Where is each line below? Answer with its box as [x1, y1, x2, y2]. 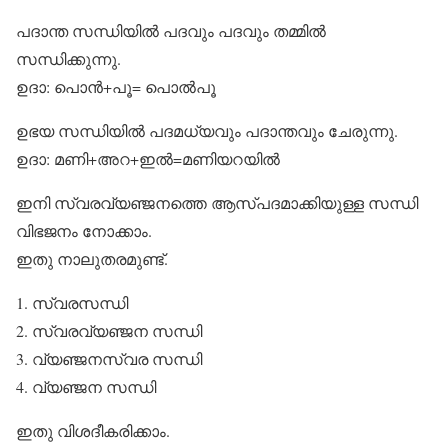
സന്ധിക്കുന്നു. [16, 48, 121, 69]
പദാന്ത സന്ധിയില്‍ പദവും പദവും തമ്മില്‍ [16, 20, 326, 41]
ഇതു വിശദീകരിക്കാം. [16, 420, 170, 441]
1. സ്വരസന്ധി [16, 292, 128, 313]
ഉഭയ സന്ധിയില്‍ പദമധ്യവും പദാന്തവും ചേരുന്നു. [16, 120, 398, 141]
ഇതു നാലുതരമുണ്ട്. [16, 248, 168, 269]
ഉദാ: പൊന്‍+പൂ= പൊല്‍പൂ [16, 76, 216, 97]
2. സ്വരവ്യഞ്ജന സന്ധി [16, 320, 202, 341]
